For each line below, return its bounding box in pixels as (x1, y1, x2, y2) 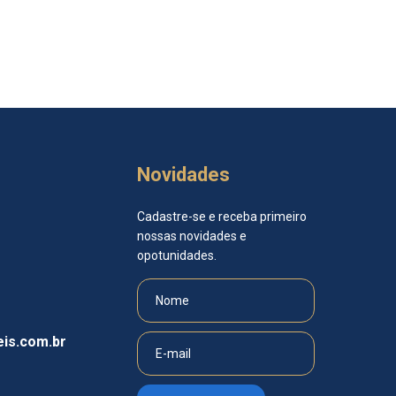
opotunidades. (137, 247, 217, 263)
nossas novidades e (137, 228, 247, 243)
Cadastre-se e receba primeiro (137, 209, 308, 224)
